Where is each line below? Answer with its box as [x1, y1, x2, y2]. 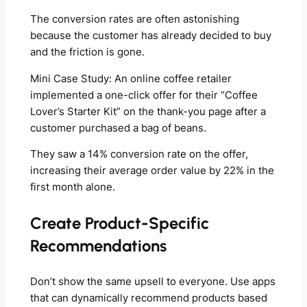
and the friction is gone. [29, 46, 145, 59]
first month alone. [29, 181, 115, 194]
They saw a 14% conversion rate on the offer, [29, 148, 248, 161]
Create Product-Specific [29, 213, 209, 234]
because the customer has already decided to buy [29, 29, 271, 42]
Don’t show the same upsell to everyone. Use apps [29, 275, 275, 288]
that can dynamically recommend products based [29, 292, 267, 305]
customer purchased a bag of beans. [29, 121, 206, 134]
